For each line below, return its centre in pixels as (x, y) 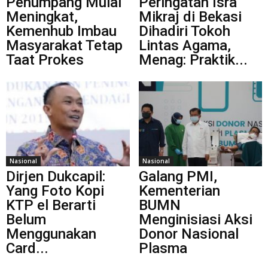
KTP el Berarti (51, 205)
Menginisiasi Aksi (195, 219)
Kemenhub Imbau (61, 31)
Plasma (163, 248)
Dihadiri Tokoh (184, 31)
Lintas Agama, (185, 45)
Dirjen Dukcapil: (56, 176)
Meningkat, (42, 16)
